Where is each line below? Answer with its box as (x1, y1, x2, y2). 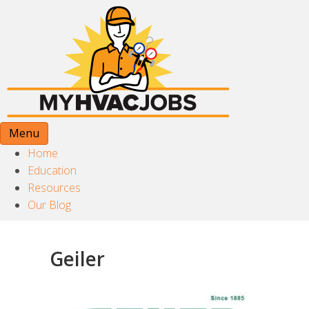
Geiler (50, 246, 105, 272)
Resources (28, 180, 81, 195)
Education (28, 163, 77, 178)
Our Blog (28, 197, 71, 212)
